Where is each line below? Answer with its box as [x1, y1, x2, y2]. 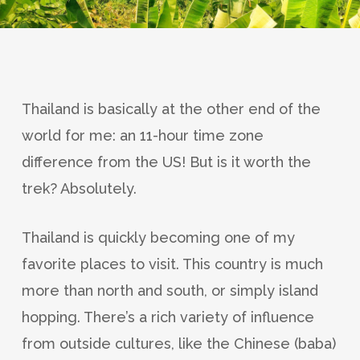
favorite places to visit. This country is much [21, 256, 323, 273]
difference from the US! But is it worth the [21, 153, 311, 171]
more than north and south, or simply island [21, 282, 318, 300]
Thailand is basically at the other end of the [21, 100, 321, 118]
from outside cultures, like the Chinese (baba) [21, 335, 336, 353]
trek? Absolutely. [21, 180, 137, 198]
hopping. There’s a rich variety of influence [21, 309, 314, 326]
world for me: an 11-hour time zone [21, 127, 264, 145]
